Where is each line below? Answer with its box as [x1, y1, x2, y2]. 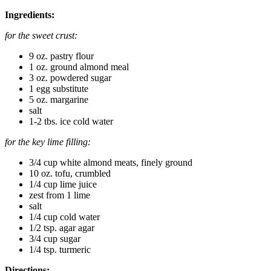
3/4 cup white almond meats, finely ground [29, 157, 192, 168]
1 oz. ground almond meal [29, 61, 129, 72]
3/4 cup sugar [29, 233, 80, 244]
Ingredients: [5, 9, 54, 20]
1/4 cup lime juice [29, 178, 97, 189]
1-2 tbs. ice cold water [29, 116, 113, 126]
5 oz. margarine [29, 94, 88, 105]
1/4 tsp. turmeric [29, 244, 91, 255]
